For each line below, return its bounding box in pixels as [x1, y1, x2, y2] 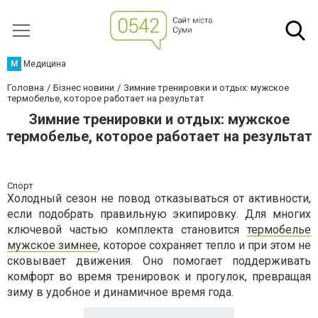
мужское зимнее [7, 238, 99, 252]
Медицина [23, 59, 66, 69]
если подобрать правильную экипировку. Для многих [7, 207, 311, 221]
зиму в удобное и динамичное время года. [7, 285, 234, 299]
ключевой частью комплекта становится [7, 223, 247, 236]
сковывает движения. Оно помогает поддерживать [7, 254, 311, 268]
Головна [7, 82, 44, 93]
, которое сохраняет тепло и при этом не [98, 238, 311, 252]
